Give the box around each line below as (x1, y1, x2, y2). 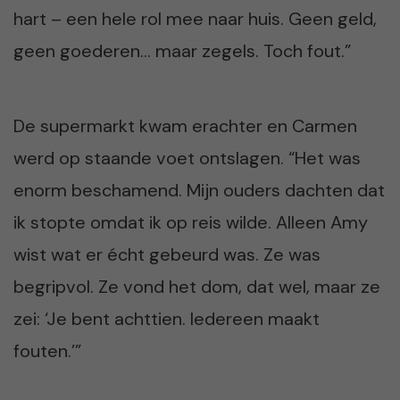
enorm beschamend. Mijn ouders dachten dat (13, 178, 385, 202)
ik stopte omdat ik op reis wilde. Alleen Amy (13, 210, 368, 234)
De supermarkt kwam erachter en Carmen (13, 113, 357, 137)
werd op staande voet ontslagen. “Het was (13, 146, 361, 170)
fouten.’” (13, 338, 81, 362)
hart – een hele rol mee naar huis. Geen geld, (13, 6, 377, 30)
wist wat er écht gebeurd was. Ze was (13, 242, 321, 266)
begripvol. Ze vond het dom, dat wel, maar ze (13, 274, 380, 298)
